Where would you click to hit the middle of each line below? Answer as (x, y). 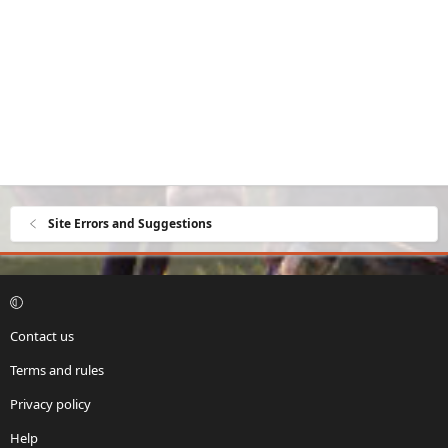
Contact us (42, 336)
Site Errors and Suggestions (130, 223)
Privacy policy (50, 404)
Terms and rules (57, 370)
